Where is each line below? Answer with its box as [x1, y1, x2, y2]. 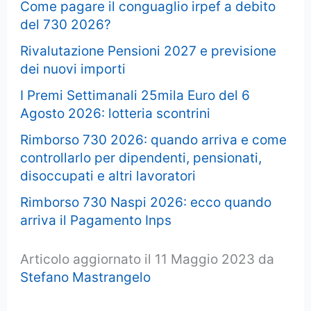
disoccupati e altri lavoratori [20, 167, 196, 184]
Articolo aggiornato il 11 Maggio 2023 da [20, 251, 275, 268]
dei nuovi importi [20, 60, 126, 77]
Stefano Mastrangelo [20, 269, 151, 286]
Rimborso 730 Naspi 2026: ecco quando [20, 194, 272, 210]
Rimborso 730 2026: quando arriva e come [20, 131, 287, 148]
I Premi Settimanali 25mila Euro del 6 [20, 87, 251, 103]
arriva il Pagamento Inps [20, 212, 172, 228]
